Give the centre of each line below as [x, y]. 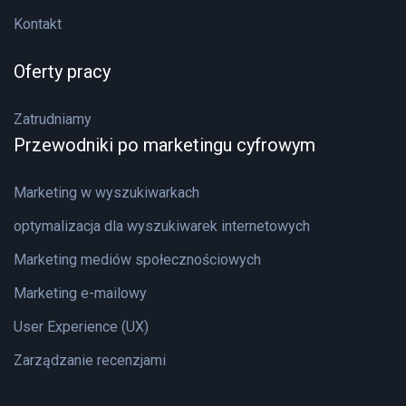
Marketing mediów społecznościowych [137, 260]
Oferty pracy [62, 72]
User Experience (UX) [81, 327]
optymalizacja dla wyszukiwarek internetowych [162, 227]
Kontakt [38, 24]
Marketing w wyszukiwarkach [106, 193]
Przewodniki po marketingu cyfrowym [164, 145]
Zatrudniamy [53, 120]
